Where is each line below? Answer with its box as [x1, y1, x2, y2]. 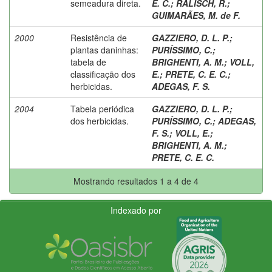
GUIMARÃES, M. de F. [152, 8, 240, 21]
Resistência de [70, 31, 127, 44]
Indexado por [110, 203, 161, 216]
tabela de [70, 55, 106, 68]
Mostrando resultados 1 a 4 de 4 [73, 174, 199, 187]
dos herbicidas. [70, 114, 129, 127]
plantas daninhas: [70, 43, 138, 56]
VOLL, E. [175, 126, 210, 139]
